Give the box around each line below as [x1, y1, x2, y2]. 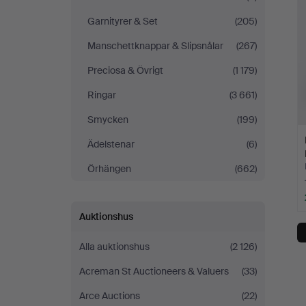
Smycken [87, 113, 128, 126]
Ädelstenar [87, 138, 135, 150]
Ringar [87, 89, 116, 101]
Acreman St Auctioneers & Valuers [79, 265, 229, 277]
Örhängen [87, 163, 131, 175]
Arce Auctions [79, 290, 140, 302]
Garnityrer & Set [87, 15, 158, 27]
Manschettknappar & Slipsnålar [87, 40, 223, 52]
